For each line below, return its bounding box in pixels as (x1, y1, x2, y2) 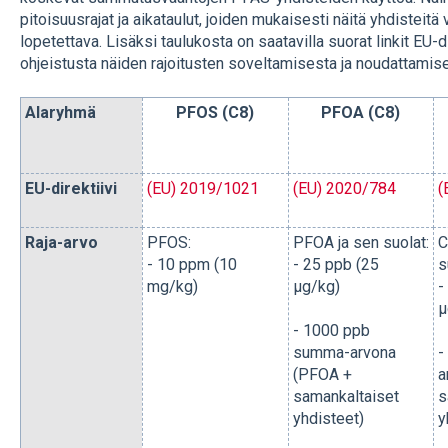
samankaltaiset (292, 387, 399, 407)
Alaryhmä (24, 103, 96, 123)
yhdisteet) (292, 409, 364, 429)
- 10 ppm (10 (146, 255, 237, 275)
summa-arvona (292, 343, 396, 363)
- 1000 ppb (292, 321, 370, 341)
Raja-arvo (24, 233, 98, 253)
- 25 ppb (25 (292, 255, 379, 275)
